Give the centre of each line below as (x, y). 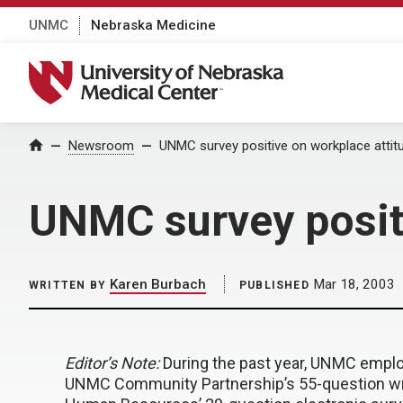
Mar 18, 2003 (352, 284)
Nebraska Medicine (153, 25)
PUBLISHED (274, 285)
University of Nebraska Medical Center (167, 70)
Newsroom (101, 146)
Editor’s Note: (112, 363)
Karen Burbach (158, 284)
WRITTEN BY (67, 285)
